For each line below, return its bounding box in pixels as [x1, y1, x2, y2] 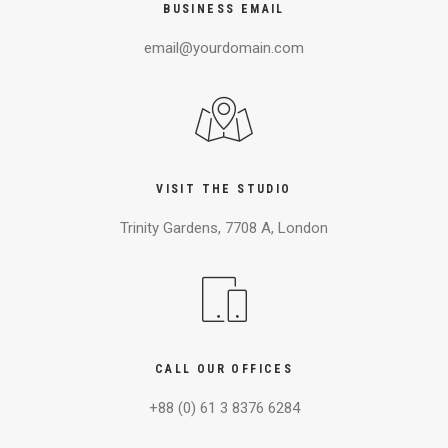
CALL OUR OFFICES [154, 362, 294, 376]
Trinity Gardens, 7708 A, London [120, 219, 328, 237]
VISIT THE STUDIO [156, 182, 292, 196]
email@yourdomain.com [144, 39, 304, 57]
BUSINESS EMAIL [163, 2, 285, 16]
